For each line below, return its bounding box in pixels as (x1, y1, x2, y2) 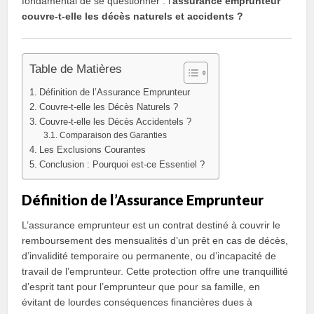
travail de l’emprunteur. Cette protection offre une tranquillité (22, 266, 289, 277)
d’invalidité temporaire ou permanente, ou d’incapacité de (22, 250, 277, 261)
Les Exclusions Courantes (39, 144, 146, 155)
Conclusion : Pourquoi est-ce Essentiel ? (39, 159, 205, 170)
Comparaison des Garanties (59, 130, 167, 140)
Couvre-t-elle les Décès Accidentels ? (39, 116, 191, 127)
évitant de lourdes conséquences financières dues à (22, 296, 253, 308)
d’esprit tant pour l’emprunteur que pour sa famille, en (22, 281, 261, 292)
